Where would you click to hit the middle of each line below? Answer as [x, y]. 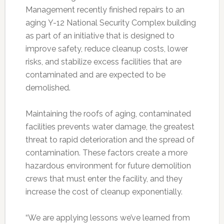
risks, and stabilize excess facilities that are [103, 62]
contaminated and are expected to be [95, 75]
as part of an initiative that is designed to [100, 36]
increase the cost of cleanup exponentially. [104, 192]
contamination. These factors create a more [106, 153]
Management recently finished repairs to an [105, 10]
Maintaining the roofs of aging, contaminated [108, 114]
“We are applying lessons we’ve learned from [107, 218]
